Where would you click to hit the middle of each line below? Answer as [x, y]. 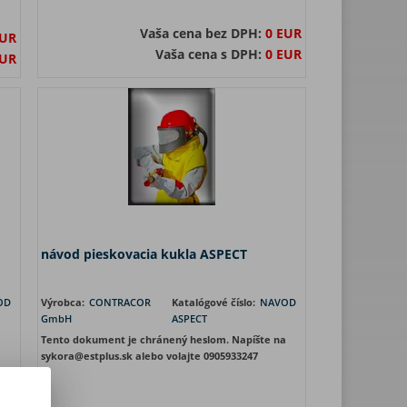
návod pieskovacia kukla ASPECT [144, 254]
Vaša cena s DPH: [210, 54]
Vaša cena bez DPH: [203, 33]
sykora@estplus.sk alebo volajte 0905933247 [149, 356]
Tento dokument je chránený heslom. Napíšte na [164, 339]
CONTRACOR [120, 302]
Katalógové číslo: [215, 302]
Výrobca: [64, 302]
